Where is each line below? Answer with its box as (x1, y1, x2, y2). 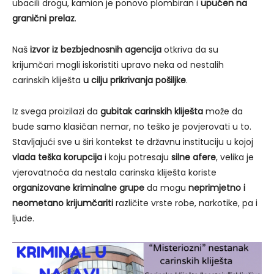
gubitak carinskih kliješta (100, 105, 203, 118)
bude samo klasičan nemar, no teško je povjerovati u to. (12, 120, 251, 133)
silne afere (171, 151, 216, 164)
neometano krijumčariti (12, 197, 113, 210)
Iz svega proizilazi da (12, 105, 100, 118)
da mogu (144, 182, 188, 194)
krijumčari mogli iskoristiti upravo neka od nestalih (12, 59, 224, 72)
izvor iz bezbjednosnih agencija (30, 43, 161, 56)
